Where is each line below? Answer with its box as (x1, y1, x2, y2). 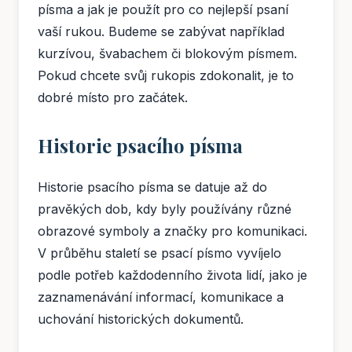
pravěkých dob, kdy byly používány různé (38, 201, 291, 218)
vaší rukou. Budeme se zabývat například (38, 24, 284, 40)
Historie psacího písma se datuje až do (38, 179, 267, 196)
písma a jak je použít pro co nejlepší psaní (38, 2, 288, 18)
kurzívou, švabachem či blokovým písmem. (38, 46, 297, 62)
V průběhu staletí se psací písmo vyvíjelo (38, 245, 281, 262)
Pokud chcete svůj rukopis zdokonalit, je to (38, 68, 294, 84)
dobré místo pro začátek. (38, 90, 188, 106)
